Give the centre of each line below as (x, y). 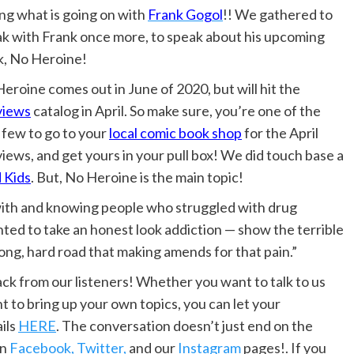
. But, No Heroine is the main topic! (137, 177)
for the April (280, 133)
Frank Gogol (185, 15)
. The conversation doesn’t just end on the (185, 326)
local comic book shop (175, 133)
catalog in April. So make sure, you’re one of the (176, 111)
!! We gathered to (278, 15)
